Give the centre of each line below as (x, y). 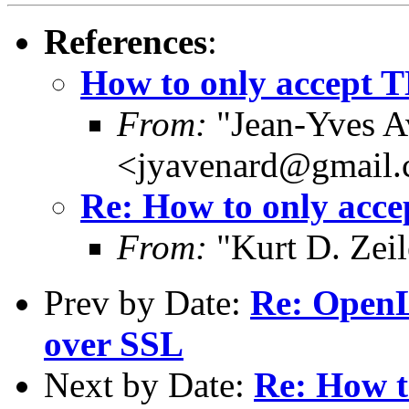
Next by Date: (149, 384)
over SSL (114, 343)
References (126, 41)
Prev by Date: (147, 302)
